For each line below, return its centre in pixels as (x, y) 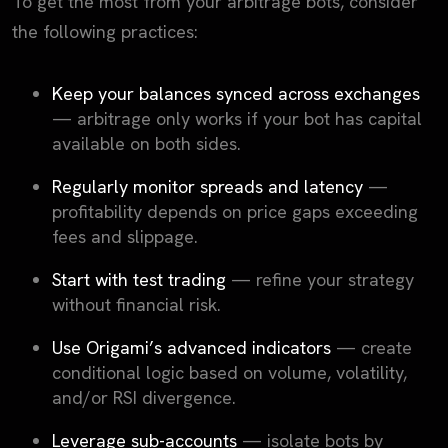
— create (371, 347)
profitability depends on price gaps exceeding (235, 211)
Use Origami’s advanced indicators (191, 347)
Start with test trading (139, 279)
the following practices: (105, 31)
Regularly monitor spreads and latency (207, 186)
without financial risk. (136, 304)
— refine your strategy (320, 279)
